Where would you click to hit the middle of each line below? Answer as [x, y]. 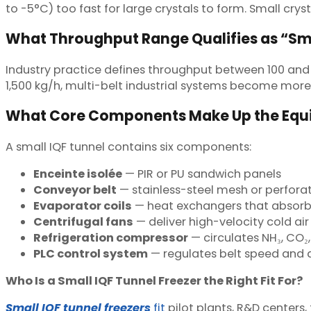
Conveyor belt [75, 190]
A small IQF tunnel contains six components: [130, 146]
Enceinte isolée [78, 174]
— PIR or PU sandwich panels [202, 174]
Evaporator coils [83, 205]
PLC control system [91, 253]
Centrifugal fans [83, 221]
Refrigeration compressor [111, 237]
